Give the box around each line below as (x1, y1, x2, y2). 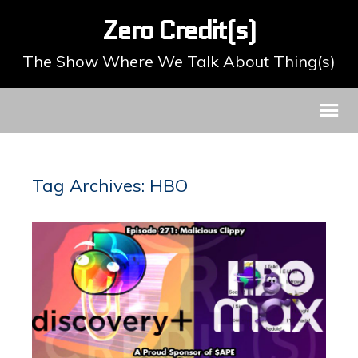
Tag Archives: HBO (32, 174, 188, 197)
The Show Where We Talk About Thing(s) (22, 51, 336, 71)
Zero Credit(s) (102, 10, 256, 49)
